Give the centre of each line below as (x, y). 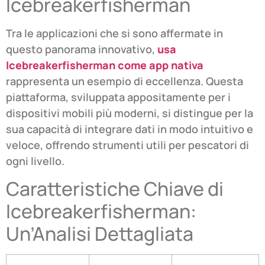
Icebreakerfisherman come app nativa (105, 65)
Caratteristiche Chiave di (115, 189)
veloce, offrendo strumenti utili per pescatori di (127, 145)
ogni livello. (35, 161)
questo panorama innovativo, (82, 49)
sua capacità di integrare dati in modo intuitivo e (130, 129)
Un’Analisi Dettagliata (100, 234)
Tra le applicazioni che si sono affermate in (114, 33)
